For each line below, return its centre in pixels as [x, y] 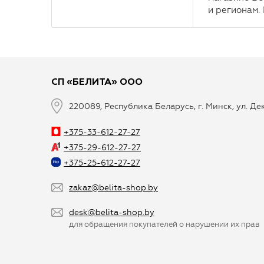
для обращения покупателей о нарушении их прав [164, 224]
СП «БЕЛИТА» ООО [97, 82]
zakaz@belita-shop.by [113, 187]
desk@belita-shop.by [112, 212]
